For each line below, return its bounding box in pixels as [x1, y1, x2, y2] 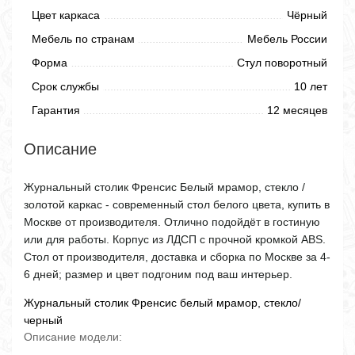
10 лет [294, 80, 327, 93]
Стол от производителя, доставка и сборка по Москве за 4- [24, 250, 330, 263]
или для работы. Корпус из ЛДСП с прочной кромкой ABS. [24, 233, 326, 246]
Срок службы [32, 80, 99, 93]
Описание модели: [24, 330, 122, 343]
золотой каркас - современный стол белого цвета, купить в [24, 198, 330, 211]
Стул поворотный [237, 56, 327, 69]
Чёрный [287, 9, 327, 21]
